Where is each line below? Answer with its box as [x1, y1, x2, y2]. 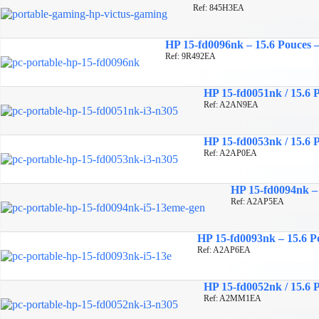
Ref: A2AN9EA [204, 99, 258, 110]
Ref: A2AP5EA [231, 196, 284, 206]
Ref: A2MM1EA [204, 293, 261, 303]
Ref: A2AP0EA [204, 147, 257, 158]
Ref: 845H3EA [193, 2, 244, 13]
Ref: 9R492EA [165, 51, 216, 61]
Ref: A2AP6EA [197, 244, 251, 255]
